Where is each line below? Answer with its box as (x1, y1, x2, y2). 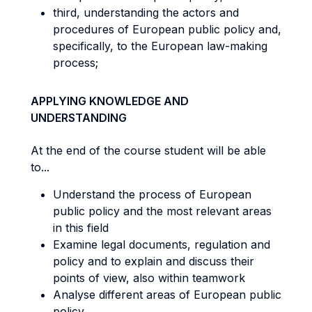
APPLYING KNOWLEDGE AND (31, 94, 189, 108)
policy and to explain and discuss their (53, 254, 254, 268)
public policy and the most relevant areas (53, 204, 272, 218)
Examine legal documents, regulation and (53, 237, 270, 251)
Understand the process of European (53, 187, 251, 201)
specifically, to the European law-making (53, 39, 267, 53)
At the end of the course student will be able (31, 143, 266, 157)
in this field (53, 221, 109, 235)
